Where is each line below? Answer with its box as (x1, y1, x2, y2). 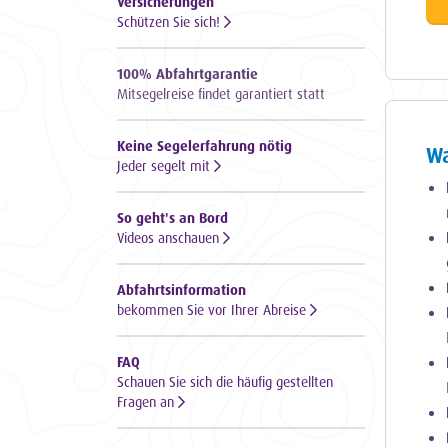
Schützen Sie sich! (117, 12, 224, 30)
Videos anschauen (117, 228, 223, 246)
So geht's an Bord (117, 208, 228, 226)
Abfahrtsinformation (117, 280, 246, 298)
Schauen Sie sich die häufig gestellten (117, 372, 333, 390)
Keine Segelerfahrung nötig (117, 136, 292, 154)
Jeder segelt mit (117, 156, 214, 174)
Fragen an (117, 392, 178, 410)
